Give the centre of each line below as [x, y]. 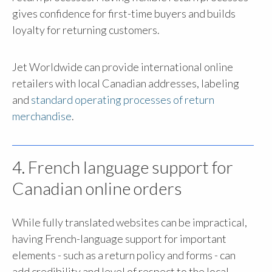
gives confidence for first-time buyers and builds [124, 13]
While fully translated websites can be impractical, [130, 223]
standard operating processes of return [123, 99]
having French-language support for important [119, 239]
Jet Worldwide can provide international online [123, 66]
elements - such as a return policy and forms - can [124, 255]
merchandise [42, 116]
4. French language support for [123, 167]
